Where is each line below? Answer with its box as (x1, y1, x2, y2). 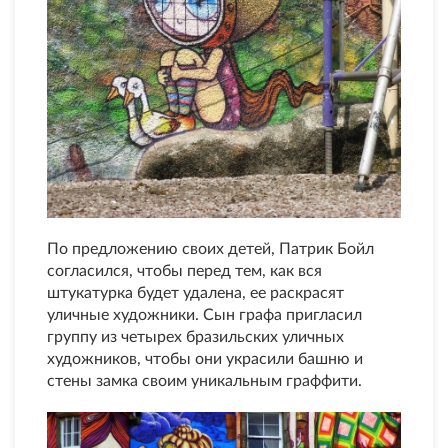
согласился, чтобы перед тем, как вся (47, 263, 322, 280)
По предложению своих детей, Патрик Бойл (47, 241, 374, 258)
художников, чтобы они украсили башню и (47, 351, 363, 368)
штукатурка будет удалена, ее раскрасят (47, 285, 344, 302)
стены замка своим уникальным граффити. (47, 373, 362, 390)
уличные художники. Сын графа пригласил (47, 307, 362, 324)
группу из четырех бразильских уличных (47, 329, 344, 346)
